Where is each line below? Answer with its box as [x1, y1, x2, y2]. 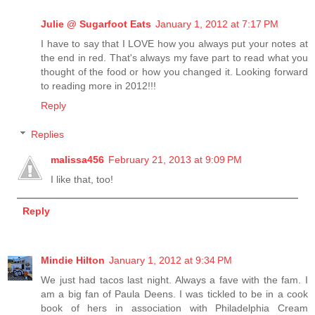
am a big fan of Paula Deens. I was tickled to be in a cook [41, 288, 308, 300]
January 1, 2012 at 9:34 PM [109, 255, 232, 266]
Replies [31, 129, 65, 141]
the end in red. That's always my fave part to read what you [41, 51, 308, 63]
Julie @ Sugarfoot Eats [41, 18, 151, 30]
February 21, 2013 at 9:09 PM [108, 154, 243, 166]
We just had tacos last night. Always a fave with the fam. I [41, 274, 308, 286]
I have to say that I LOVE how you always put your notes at [41, 37, 308, 49]
